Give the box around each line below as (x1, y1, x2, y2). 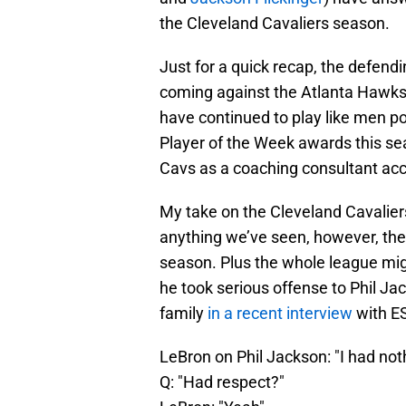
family (159, 304, 204, 324)
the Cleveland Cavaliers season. (159, 14, 390, 34)
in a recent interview (204, 304, 353, 324)
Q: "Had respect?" (159, 372, 285, 392)
